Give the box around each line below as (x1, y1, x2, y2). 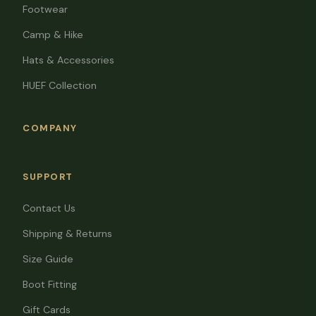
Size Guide (23, 252, 73, 265)
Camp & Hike (23, 28, 83, 41)
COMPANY (23, 121, 78, 134)
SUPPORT (23, 170, 74, 183)
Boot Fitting (23, 277, 77, 291)
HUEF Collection (23, 78, 97, 92)
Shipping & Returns (23, 226, 112, 240)
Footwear (23, 2, 68, 16)
